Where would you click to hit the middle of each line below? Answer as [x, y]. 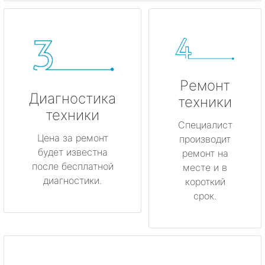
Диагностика [72, 98]
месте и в [205, 168]
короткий [205, 182]
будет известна [72, 152]
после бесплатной [72, 166]
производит [205, 139]
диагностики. [72, 180]
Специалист [205, 125]
